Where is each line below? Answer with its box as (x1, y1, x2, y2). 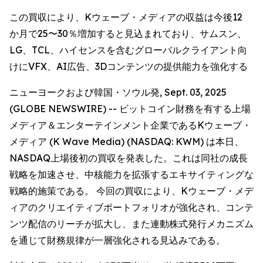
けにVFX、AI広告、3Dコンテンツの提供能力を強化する (9, 60, 248, 72)
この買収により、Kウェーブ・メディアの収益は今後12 (9, 11, 242, 23)
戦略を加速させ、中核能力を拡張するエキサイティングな (9, 168, 254, 180)
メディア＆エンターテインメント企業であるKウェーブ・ (9, 119, 251, 131)
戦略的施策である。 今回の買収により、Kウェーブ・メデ (9, 185, 254, 197)
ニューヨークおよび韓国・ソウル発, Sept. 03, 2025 (9, 86, 227, 98)
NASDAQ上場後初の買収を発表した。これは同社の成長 (9, 152, 248, 164)
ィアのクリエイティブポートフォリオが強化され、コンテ (9, 201, 254, 213)
